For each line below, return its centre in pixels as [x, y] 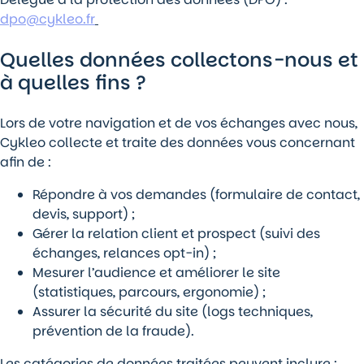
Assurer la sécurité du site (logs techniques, [173, 312]
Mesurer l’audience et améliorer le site [156, 273]
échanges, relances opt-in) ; [124, 253]
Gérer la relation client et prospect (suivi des [176, 234]
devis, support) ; [84, 214]
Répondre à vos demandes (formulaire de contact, [196, 195]
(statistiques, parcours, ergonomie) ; [149, 292]
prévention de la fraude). [113, 331]
